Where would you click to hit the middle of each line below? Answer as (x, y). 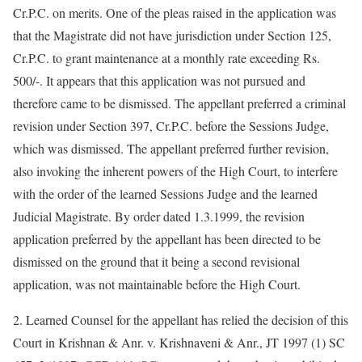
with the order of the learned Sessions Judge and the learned (165, 194)
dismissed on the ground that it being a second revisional (156, 261)
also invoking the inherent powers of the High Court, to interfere (175, 171)
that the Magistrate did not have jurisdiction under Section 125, (172, 35)
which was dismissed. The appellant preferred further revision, (171, 148)
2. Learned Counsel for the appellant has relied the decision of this (181, 320)
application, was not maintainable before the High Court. (157, 284)
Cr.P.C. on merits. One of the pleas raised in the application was (175, 13)
